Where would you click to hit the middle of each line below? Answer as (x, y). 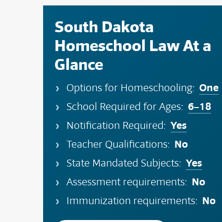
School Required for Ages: (127, 107)
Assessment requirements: (129, 182)
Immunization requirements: (134, 201)
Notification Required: (118, 125)
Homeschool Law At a (133, 46)
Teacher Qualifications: (120, 144)
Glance (79, 64)
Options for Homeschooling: (133, 88)
